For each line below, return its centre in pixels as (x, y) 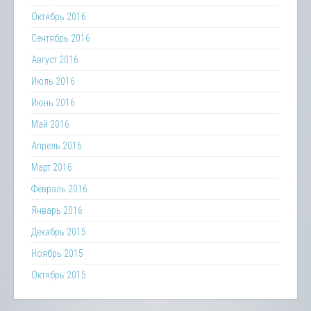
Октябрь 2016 (59, 16)
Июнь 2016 (53, 102)
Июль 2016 (53, 81)
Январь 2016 (57, 210)
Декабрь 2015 (59, 232)
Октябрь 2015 (59, 275)
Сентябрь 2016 (61, 38)
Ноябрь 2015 (57, 253)
